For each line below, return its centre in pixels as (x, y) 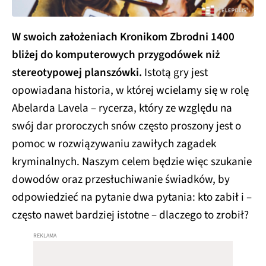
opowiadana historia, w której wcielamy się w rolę (130, 91)
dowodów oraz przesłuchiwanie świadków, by (121, 180)
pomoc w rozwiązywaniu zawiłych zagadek (114, 144)
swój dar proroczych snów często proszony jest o (126, 126)
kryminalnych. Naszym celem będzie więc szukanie (132, 162)
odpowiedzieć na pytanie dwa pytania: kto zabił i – (132, 197)
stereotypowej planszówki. (77, 73)
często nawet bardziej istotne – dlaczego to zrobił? (132, 215)
